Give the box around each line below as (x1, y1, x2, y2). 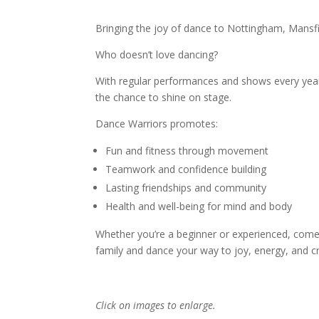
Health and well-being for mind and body (105, 199, 293, 213)
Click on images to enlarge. (95, 298, 216, 312)
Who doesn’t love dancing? (95, 47, 219, 61)
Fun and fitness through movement (105, 143, 269, 157)
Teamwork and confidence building (105, 162, 267, 176)
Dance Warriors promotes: (95, 116, 219, 130)
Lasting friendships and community (105, 180, 267, 194)
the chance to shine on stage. (95, 90, 232, 104)
